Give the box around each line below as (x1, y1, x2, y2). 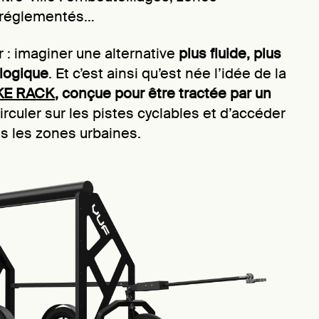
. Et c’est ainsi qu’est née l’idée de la (48, 64, 286, 83)
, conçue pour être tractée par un (55, 84, 271, 103)
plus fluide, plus (179, 44, 281, 63)
